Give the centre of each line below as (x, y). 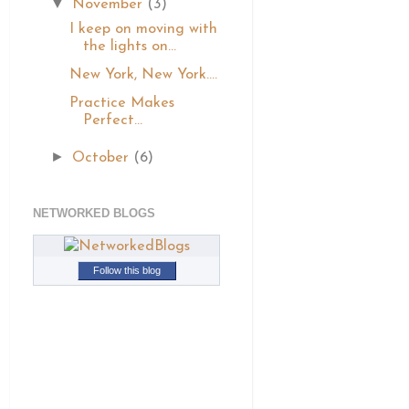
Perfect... (113, 121)
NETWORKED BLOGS (94, 213)
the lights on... (130, 46)
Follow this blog (126, 271)
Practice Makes (122, 104)
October (103, 158)
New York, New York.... (144, 75)
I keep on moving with (144, 29)
